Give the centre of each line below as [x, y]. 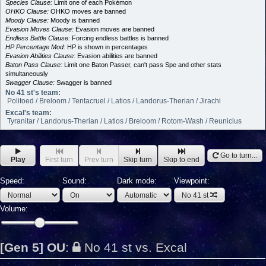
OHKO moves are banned [87, 11]
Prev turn [99, 159]
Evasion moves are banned [114, 29]
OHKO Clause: [27, 11]
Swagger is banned [83, 83]
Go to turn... [238, 155]
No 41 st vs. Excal [136, 247]
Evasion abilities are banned [116, 56]
